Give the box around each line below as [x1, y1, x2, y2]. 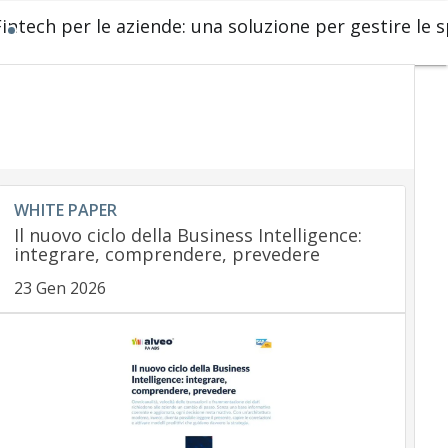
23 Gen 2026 [13, 277, 106, 299]
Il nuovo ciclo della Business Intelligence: [13, 223, 362, 247]
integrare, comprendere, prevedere [13, 242, 320, 266]
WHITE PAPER [13, 199, 117, 221]
